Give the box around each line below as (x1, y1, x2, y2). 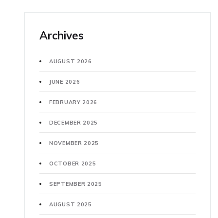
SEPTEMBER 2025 (49, 181, 102, 188)
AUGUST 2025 (49, 201, 92, 208)
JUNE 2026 (49, 78, 80, 86)
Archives (39, 28, 84, 43)
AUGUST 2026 (49, 58, 92, 65)
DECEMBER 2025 (49, 119, 98, 127)
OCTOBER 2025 (49, 160, 96, 167)
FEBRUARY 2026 (49, 99, 98, 106)
